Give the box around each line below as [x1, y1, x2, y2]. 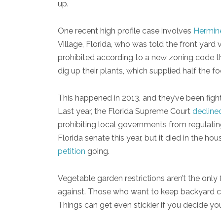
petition [58, 146, 85, 156]
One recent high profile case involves [58, 26, 193, 36]
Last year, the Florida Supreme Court [58, 106, 192, 116]
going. [85, 146, 110, 156]
